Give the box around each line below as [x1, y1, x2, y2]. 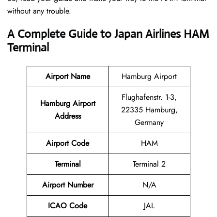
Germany [135, 117, 164, 128]
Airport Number [42, 179, 93, 191]
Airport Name [45, 71, 90, 82]
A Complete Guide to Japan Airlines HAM [7, 27, 209, 42]
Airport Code [46, 138, 89, 149]
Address [54, 110, 81, 122]
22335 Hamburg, [121, 104, 178, 116]
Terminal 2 [133, 158, 166, 170]
